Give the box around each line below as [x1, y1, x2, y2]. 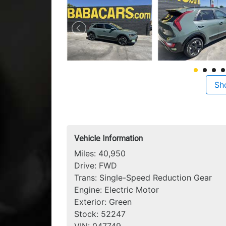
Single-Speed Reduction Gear [99, 173, 212, 183]
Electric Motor [104, 185, 159, 195]
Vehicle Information [74, 134, 143, 143]
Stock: [74, 209, 101, 219]
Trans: [74, 173, 99, 183]
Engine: [74, 185, 104, 195]
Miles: [74, 148, 98, 158]
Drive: [74, 160, 99, 171]
